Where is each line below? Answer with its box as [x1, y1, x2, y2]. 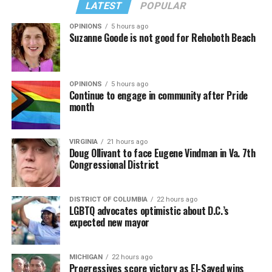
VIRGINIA [69, 137, 98, 146]
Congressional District [69, 157, 159, 172]
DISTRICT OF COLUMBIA [69, 195, 148, 203]
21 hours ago [106, 137, 148, 146]
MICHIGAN [69, 253, 103, 261]
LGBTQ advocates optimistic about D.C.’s [69, 203, 229, 218]
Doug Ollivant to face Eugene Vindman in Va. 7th [69, 145, 256, 160]
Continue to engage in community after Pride [69, 87, 248, 103]
